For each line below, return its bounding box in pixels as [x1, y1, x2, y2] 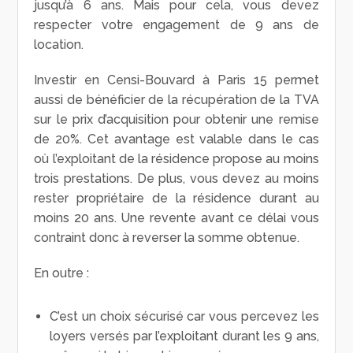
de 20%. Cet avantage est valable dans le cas [34, 131, 319, 147]
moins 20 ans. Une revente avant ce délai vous [34, 210, 319, 225]
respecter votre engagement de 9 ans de [34, 17, 319, 32]
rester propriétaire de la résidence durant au [34, 190, 319, 206]
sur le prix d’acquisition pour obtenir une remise [34, 111, 319, 127]
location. [34, 36, 84, 52]
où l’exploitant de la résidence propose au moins [34, 150, 319, 166]
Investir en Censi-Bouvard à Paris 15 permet [34, 72, 319, 87]
